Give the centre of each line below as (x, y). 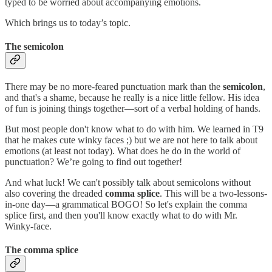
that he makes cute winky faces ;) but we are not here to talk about (131, 140)
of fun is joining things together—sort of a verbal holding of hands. (133, 109)
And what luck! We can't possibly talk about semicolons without (128, 183)
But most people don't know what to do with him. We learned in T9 (134, 129)
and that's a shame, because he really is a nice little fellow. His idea (132, 98)
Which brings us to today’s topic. (68, 22)
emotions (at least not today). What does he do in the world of (123, 151)
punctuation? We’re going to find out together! (93, 162)
